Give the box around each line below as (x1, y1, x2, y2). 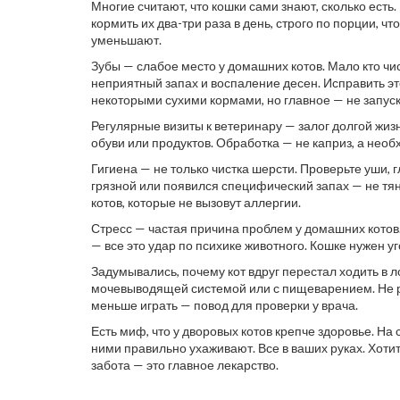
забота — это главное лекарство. (91, 357, 279, 372)
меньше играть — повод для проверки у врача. (91, 297, 358, 312)
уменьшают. (91, 32, 162, 47)
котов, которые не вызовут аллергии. (91, 195, 301, 210)
